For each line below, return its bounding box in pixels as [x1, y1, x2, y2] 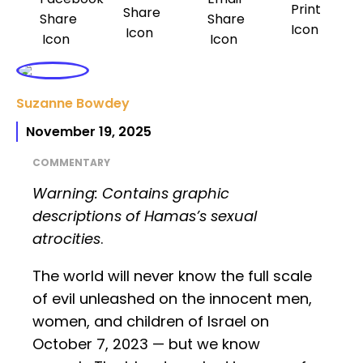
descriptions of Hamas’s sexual [32, 206, 257, 227]
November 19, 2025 [26, 122, 152, 142]
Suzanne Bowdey [16, 94, 130, 113]
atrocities [32, 228, 100, 250]
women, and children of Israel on [32, 311, 269, 332]
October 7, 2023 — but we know [32, 334, 260, 355]
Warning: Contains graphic [32, 183, 229, 204]
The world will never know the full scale [32, 266, 312, 287]
